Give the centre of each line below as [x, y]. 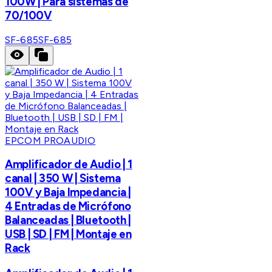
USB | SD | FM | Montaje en [68, 234]
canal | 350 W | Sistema [63, 178]
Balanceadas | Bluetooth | [68, 220]
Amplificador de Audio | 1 [69, 165]
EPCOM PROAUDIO [50, 140]
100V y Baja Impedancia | [68, 192]
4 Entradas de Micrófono [68, 206]
